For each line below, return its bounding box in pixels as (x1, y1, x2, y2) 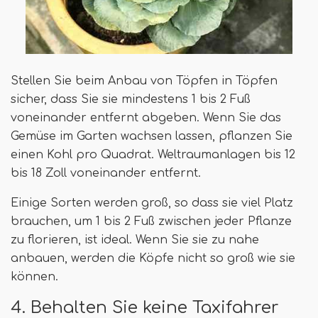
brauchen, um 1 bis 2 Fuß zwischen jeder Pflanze (11, 215, 292, 229)
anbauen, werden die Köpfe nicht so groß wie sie (11, 252, 295, 265)
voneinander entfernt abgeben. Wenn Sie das (11, 111, 281, 125)
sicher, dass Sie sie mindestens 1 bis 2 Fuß (11, 93, 251, 106)
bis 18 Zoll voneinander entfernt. (11, 167, 201, 180)
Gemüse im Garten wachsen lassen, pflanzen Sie (11, 130, 292, 143)
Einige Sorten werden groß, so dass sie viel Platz (11, 197, 293, 210)
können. (11, 270, 58, 284)
